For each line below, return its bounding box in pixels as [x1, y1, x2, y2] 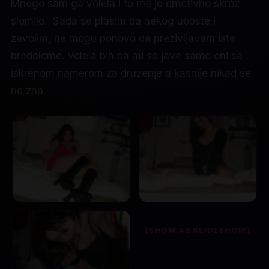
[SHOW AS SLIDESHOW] [145, 225, 250, 235]
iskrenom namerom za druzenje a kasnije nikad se [11, 67, 251, 79]
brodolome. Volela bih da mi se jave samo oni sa [11, 49, 243, 62]
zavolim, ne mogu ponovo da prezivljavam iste [11, 32, 235, 44]
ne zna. [11, 84, 46, 97]
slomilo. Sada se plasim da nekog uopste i [11, 14, 216, 27]
